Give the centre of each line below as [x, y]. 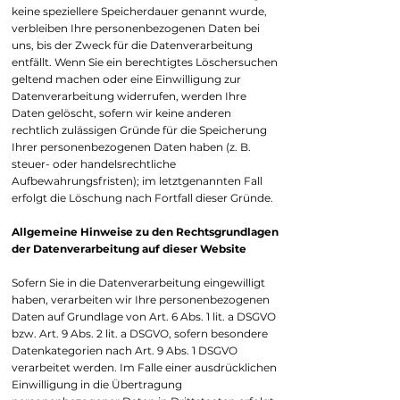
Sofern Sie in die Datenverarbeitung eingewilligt [138, 283]
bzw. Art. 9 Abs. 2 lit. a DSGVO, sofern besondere [140, 333]
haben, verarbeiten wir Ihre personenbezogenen [141, 300]
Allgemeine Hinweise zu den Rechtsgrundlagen [145, 232]
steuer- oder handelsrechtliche [94, 164]
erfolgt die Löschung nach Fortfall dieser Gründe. [142, 198]
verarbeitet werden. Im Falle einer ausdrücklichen [144, 367]
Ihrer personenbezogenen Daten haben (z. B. [131, 147]
